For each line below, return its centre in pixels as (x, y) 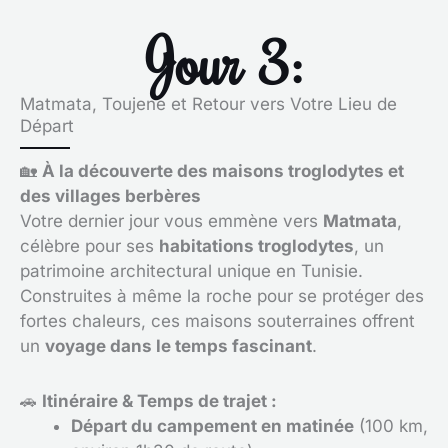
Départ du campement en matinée (212, 426)
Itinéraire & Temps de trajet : (159, 401)
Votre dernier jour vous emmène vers (171, 221)
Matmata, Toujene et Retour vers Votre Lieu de (208, 104)
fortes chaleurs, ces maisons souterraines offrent (217, 321)
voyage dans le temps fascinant (178, 346)
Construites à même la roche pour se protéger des (222, 296)
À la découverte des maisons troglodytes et (223, 171)
